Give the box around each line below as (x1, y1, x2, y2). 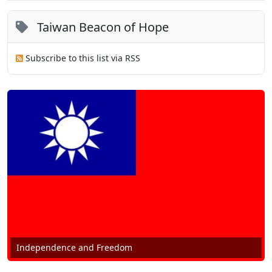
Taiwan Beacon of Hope (37, 18, 169, 35)
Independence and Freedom (16, 242, 132, 254)
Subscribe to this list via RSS (25, 52, 141, 64)
